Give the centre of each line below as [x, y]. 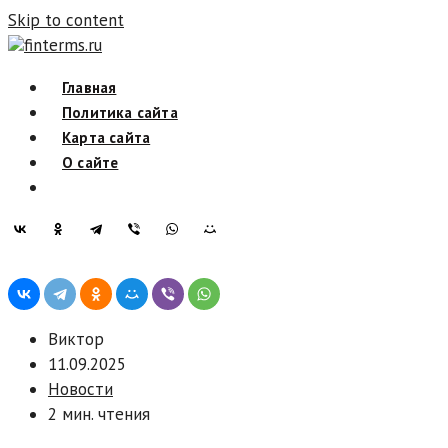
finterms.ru [63, 45]
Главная [89, 87]
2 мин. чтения [99, 414]
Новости [80, 389]
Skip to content [66, 20]
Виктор [76, 339]
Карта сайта [106, 137]
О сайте [90, 162]
